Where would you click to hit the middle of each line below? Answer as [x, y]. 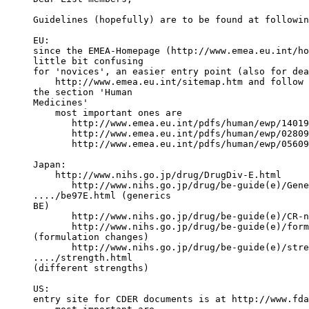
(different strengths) [91, 268]
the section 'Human [83, 92]
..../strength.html [83, 258]
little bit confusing [88, 61]
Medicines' [61, 103]
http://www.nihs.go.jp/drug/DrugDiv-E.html [157, 175]
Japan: [50, 165]
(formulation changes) [91, 237]
